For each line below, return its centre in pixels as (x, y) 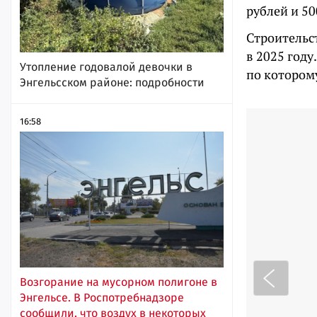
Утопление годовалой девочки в (106, 67)
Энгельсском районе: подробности (112, 83)
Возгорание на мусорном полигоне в (119, 282)
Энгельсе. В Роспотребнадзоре (102, 298)
